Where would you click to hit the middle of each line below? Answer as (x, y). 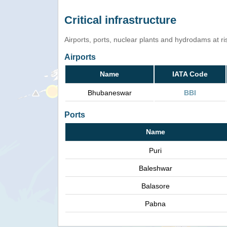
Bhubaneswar (109, 93)
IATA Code (190, 74)
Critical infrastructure (120, 20)
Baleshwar (155, 168)
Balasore (155, 186)
